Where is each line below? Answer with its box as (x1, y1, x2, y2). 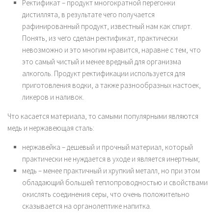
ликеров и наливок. (22, 92, 84, 102)
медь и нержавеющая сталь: (7, 123, 94, 133)
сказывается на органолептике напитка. (22, 201, 151, 211)
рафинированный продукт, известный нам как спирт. (22, 21, 192, 31)
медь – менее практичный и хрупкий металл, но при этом (22, 165, 200, 175)
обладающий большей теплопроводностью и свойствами (22, 177, 208, 187)
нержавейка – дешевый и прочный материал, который (22, 142, 193, 152)
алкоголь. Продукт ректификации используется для (22, 68, 185, 78)
